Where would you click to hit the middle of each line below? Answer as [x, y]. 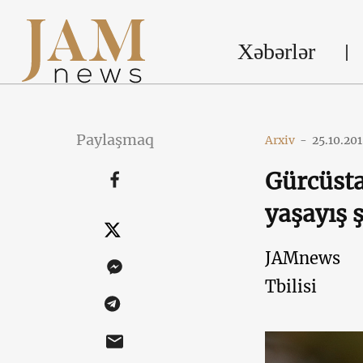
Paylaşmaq [115, 140]
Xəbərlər [276, 51]
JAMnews [302, 258]
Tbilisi [290, 286]
